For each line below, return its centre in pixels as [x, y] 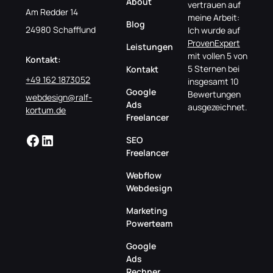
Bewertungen [214, 94]
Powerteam [149, 223]
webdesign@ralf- [59, 97]
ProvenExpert [214, 43]
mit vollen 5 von [217, 56]
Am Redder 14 [52, 12]
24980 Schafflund [61, 29]
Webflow [144, 175]
